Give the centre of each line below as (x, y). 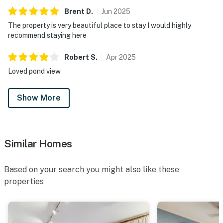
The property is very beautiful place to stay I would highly (100, 25)
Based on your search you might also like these (92, 169)
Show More (39, 98)
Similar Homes (38, 143)
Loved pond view (34, 71)
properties (24, 181)
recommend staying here (47, 35)
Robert (77, 57)
